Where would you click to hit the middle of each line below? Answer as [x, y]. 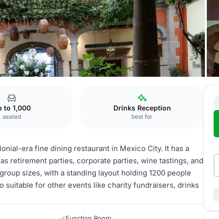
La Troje [35, 89]
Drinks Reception [142, 108]
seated [11, 117]
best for [142, 117]
